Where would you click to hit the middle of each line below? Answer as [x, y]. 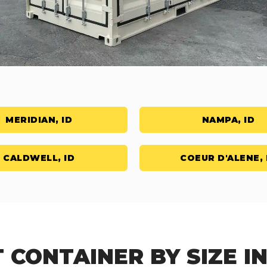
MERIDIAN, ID [39, 119]
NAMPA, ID [228, 119]
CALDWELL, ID [39, 158]
